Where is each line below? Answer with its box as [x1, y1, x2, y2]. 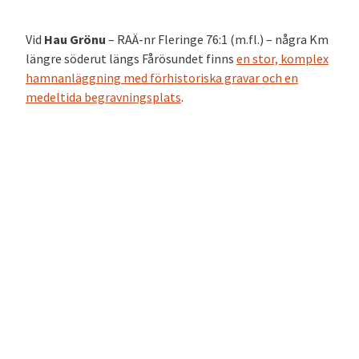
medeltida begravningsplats [26, 89, 181, 106]
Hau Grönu [44, 31, 106, 48]
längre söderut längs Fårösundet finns [26, 50, 236, 67]
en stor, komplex [236, 50, 329, 67]
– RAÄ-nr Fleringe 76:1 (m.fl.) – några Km [106, 31, 329, 48]
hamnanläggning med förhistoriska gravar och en [26, 70, 298, 87]
